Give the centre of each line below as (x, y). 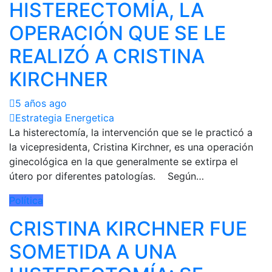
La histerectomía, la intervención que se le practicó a (131, 132)
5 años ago (41, 103)
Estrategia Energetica (65, 117)
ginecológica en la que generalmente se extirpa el (124, 161)
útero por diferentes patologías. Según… (107, 176)
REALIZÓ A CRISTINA (107, 56)
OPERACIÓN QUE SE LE (117, 33)
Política (26, 200)
